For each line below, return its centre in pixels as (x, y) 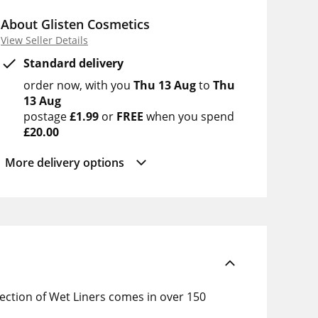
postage (46, 116)
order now (51, 85)
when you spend (189, 116)
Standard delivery (73, 63)
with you (109, 85)
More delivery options (65, 163)
